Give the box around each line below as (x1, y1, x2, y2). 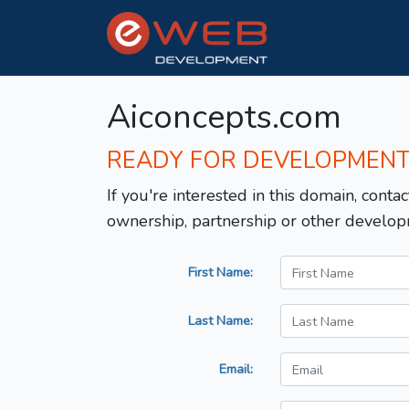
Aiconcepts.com (107, 95, 341, 141)
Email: (219, 360, 253, 379)
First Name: (188, 263, 253, 282)
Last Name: (188, 311, 253, 330)
